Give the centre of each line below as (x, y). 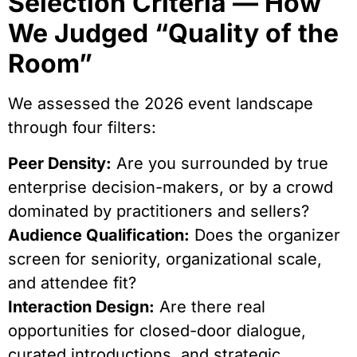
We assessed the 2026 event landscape (161, 104)
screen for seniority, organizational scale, (165, 259)
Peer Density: (60, 163)
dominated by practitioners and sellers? (159, 211)
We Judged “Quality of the (173, 33)
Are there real (210, 306)
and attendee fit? (72, 282)
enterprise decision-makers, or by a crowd (171, 187)
